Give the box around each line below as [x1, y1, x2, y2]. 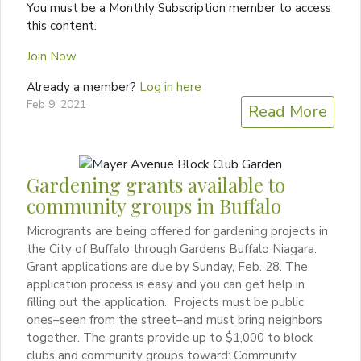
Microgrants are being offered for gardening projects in [27, 222, 328, 239]
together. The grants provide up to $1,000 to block [27, 329, 313, 346]
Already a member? [27, 78, 139, 95]
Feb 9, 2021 [27, 96, 86, 112]
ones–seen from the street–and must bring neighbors [27, 311, 322, 328]
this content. [27, 17, 97, 34]
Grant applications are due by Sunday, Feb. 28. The [27, 258, 308, 275]
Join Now [27, 48, 77, 64]
